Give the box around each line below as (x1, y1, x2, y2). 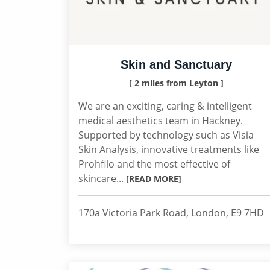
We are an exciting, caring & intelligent (78, 99, 252, 113)
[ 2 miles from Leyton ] (128, 77, 224, 89)
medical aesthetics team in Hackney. (78, 114, 243, 127)
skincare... (78, 172, 126, 185)
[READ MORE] (126, 173, 181, 184)
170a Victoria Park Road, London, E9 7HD (78, 206, 264, 219)
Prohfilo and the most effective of (78, 157, 230, 171)
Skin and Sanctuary (120, 58, 232, 71)
